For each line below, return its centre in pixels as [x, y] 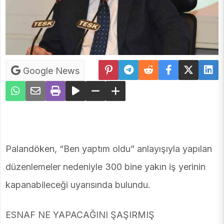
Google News [50, 71]
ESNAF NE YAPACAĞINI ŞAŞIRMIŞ [80, 215]
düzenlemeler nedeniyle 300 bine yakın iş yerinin [105, 167]
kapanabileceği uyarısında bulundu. [78, 185]
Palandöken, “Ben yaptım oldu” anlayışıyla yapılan [109, 149]
